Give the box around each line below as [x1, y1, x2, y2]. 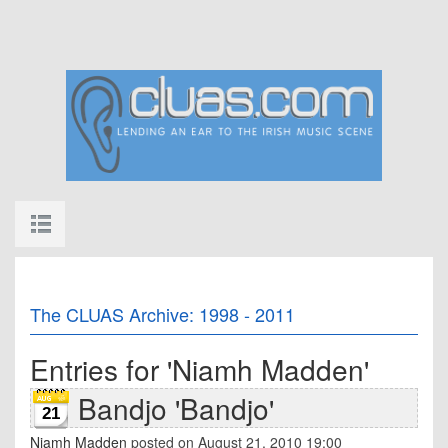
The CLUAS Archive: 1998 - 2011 [30, 301, 295, 327]
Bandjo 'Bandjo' [78, 388, 274, 428]
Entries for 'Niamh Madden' [30, 349, 369, 389]
